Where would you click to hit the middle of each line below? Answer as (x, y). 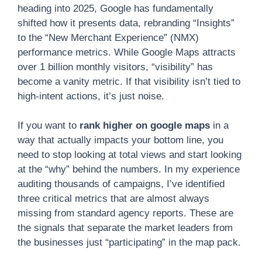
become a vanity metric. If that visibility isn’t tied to (129, 81)
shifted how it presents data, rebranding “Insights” (126, 23)
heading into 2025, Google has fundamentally (116, 8)
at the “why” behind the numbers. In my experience (129, 169)
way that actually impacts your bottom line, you (120, 140)
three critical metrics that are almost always (113, 199)
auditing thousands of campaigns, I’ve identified (121, 184)
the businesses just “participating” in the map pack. (129, 242)
